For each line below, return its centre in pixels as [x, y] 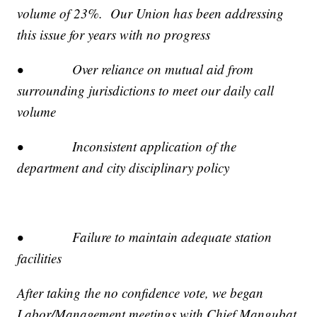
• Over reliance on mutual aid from [136, 69]
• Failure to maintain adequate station [145, 236]
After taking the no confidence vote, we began [140, 292]
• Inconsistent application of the [127, 146]
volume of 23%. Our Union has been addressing [151, 13]
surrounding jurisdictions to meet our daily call [146, 90]
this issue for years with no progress [114, 34]
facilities [40, 258]
